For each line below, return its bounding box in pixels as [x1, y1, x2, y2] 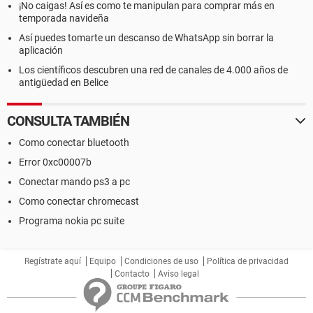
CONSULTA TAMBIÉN [7, 112, 129, 129]
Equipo [89, 256, 116, 266]
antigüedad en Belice [19, 77, 108, 88]
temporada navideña [19, 13, 109, 24]
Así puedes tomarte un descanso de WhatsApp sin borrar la [19, 32, 274, 43]
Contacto [115, 269, 150, 279]
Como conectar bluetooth [19, 137, 129, 148]
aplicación [19, 45, 63, 56]
